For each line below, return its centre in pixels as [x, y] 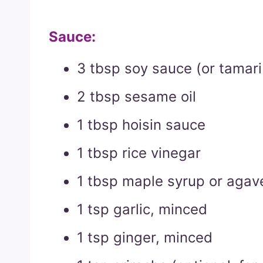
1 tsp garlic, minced [142, 209]
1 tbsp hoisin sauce [141, 124]
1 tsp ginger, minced [145, 237]
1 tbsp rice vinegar [139, 153]
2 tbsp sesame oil [136, 96]
